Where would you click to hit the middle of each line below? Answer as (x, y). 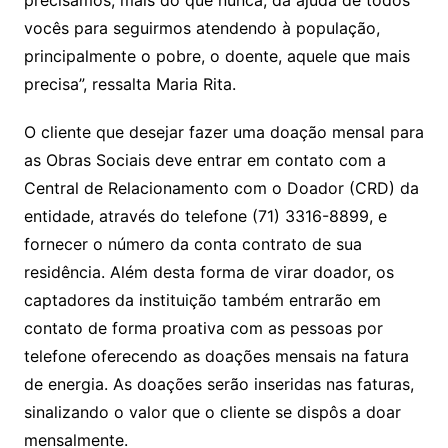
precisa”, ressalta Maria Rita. (129, 84)
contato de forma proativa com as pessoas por (203, 328)
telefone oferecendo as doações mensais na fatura (216, 356)
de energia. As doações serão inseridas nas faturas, (218, 384)
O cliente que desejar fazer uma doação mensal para (223, 132)
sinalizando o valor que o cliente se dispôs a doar (212, 412)
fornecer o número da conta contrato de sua (192, 244)
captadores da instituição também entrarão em (202, 300)
